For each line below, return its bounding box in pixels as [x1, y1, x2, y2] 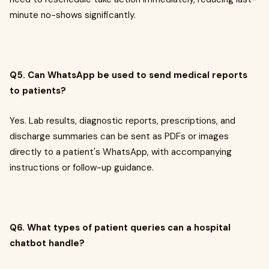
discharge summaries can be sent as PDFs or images [10, 130, 229, 143]
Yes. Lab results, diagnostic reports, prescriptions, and [10, 115, 235, 127]
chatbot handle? [10, 237, 85, 250]
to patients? [10, 85, 66, 97]
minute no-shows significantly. [10, 9, 136, 22]
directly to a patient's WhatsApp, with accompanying [10, 146, 232, 159]
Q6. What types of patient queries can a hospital [10, 222, 231, 234]
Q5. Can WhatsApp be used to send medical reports [10, 69, 247, 82]
